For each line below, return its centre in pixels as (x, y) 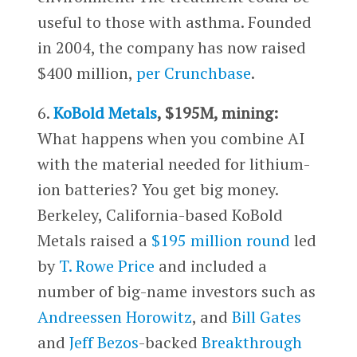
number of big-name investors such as (176, 291)
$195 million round (220, 240)
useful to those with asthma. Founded (174, 22)
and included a (210, 265)
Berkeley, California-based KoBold (160, 214)
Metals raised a (94, 240)
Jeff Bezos (104, 342)
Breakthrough (251, 342)
